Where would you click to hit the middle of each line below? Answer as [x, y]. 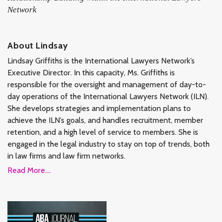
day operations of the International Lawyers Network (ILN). [108, 96]
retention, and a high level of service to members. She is [103, 132]
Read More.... [29, 170]
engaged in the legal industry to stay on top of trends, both [109, 144]
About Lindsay [38, 45]
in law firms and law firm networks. [66, 156]
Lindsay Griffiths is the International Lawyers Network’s [101, 60]
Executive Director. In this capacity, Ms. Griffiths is [91, 72]
